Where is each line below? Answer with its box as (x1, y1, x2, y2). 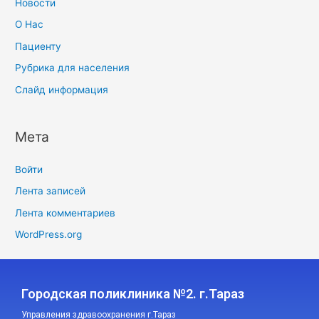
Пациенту (15, 40, 62, 52)
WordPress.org (15, 229, 83, 241)
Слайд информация (15, 83, 109, 95)
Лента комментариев (15, 206, 116, 219)
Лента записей (15, 185, 86, 197)
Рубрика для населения (15, 62, 130, 74)
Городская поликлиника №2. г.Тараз (21, 286, 244, 301)
